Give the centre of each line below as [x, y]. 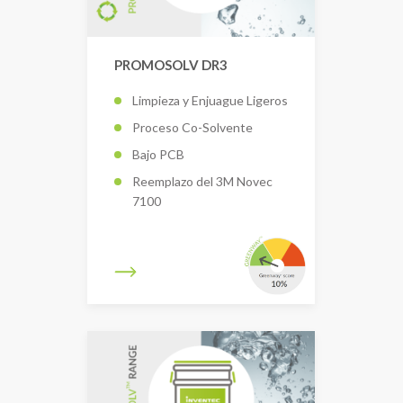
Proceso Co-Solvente [193, 127]
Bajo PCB [158, 154]
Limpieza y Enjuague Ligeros [210, 100]
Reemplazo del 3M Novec [202, 181]
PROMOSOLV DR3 [171, 65]
